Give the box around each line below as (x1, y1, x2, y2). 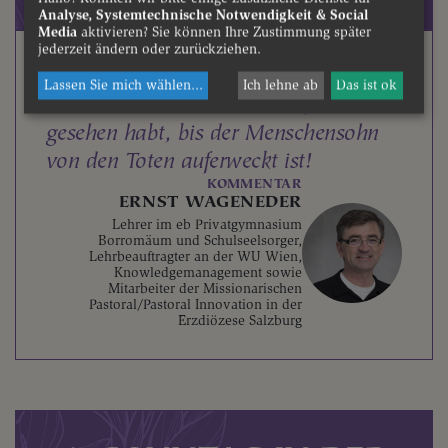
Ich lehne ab (243, 76, 319, 94)
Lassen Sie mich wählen (43, 76, 191, 94)
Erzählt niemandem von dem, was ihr (46, 92, 384, 119)
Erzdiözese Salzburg (178, 312, 302, 329)
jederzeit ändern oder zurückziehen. (38, 40, 261, 58)
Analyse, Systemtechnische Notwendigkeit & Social (38, 6, 368, 24)
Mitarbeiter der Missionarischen (108, 280, 302, 297)
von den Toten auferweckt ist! (46, 148, 313, 175)
